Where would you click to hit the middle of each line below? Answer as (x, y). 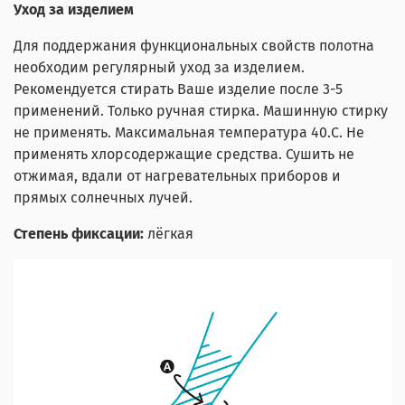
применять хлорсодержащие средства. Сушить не (184, 155)
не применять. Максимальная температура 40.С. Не (189, 133)
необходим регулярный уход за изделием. (159, 68)
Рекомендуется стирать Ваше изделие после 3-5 (178, 89)
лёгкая (170, 234)
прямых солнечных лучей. (103, 198)
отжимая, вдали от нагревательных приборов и (177, 176)
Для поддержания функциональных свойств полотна (194, 46)
